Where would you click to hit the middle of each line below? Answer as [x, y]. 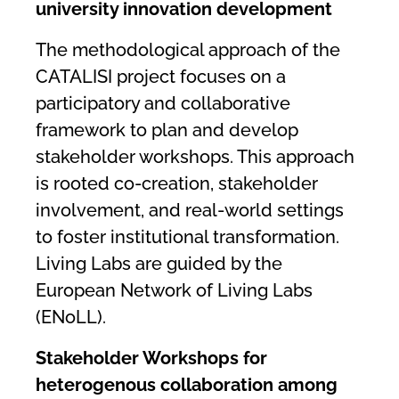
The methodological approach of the [188, 49]
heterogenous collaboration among [187, 384]
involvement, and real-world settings [190, 210]
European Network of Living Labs [174, 290]
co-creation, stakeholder [214, 183]
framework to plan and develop [167, 130]
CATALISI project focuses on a [161, 76]
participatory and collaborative [163, 103]
